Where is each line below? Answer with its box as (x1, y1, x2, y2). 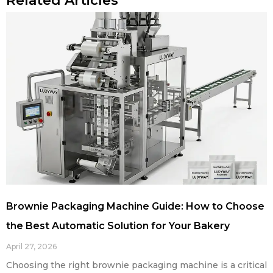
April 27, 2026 (6, 241, 57, 251)
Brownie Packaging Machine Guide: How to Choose (6, 200, 264, 212)
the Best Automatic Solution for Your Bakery (6, 219, 230, 232)
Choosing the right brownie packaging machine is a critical (6, 259, 267, 271)
